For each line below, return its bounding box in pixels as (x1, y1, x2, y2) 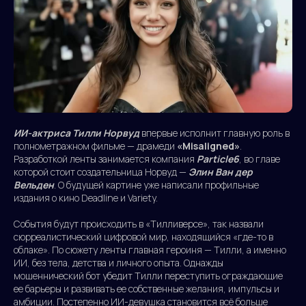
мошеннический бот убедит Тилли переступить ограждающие (14, 269, 283, 283)
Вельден (14, 178, 54, 192)
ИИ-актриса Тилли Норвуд (14, 126, 139, 140)
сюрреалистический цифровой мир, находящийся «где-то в (14, 230, 273, 244)
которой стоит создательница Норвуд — (14, 165, 189, 179)
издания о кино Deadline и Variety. (14, 191, 158, 205)
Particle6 (197, 152, 239, 166)
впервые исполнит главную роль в (139, 126, 290, 140)
